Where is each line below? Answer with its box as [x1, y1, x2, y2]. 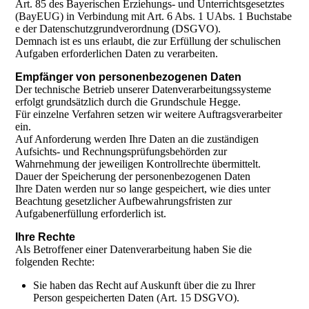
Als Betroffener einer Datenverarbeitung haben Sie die [15, 243, 252, 256]
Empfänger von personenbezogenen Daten [15, 71, 242, 83]
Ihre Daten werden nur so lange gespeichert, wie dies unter [15, 183, 271, 195]
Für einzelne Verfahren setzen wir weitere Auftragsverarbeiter [15, 108, 283, 121]
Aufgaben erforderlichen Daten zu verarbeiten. [15, 48, 219, 60]
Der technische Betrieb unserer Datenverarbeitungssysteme [15, 83, 272, 96]
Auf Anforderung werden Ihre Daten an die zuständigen [15, 133, 259, 146]
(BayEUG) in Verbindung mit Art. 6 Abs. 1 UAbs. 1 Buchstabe [15, 10, 292, 23]
